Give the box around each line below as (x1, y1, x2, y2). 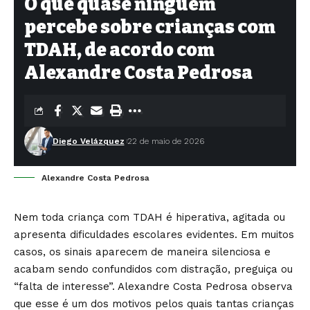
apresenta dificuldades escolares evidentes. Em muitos (14, 228, 294, 241)
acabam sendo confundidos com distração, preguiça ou (14, 263, 293, 275)
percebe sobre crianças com (24, 17, 275, 38)
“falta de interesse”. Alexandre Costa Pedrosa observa (14, 280, 293, 293)
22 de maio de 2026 (127, 136, 204, 146)
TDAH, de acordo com (24, 39, 215, 61)
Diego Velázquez (52, 136, 125, 146)
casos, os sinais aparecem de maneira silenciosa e (14, 246, 271, 258)
